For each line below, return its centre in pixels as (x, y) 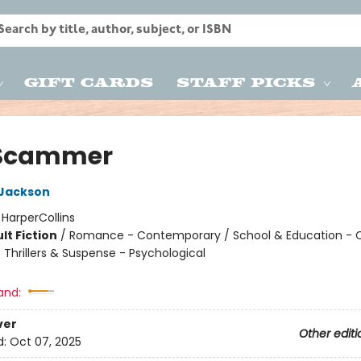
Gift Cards (89, 81)
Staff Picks (246, 81)
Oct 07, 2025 (45, 342)
